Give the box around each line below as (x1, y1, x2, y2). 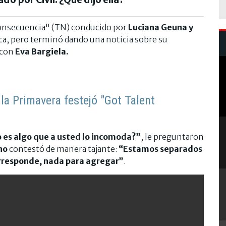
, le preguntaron (141, 131, 204, 142)
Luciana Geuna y (128, 22, 193, 32)
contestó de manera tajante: (8, 143, 119, 154)
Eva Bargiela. (15, 46, 69, 56)
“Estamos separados (119, 143, 202, 154)
